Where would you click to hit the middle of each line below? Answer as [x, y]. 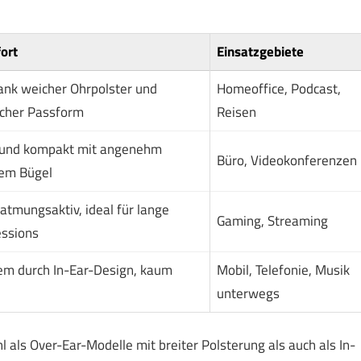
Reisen [236, 112]
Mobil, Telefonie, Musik [283, 270]
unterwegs [248, 294]
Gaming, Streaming [272, 221]
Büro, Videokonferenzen [286, 161]
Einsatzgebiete [260, 52]
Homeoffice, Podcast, [278, 89]
